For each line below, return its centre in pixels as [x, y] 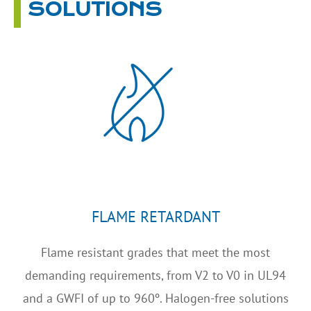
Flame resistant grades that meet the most [155, 253]
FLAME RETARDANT [155, 217]
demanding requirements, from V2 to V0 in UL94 [155, 276]
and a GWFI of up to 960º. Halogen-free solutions [155, 299]
